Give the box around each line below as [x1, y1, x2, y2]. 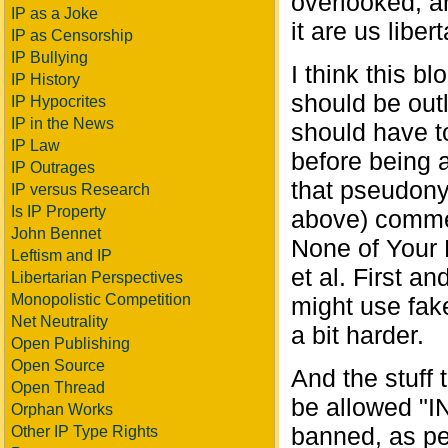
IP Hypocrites [11, 93, 106, 110]
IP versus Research [11, 181, 150, 198]
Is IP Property [11, 203, 106, 220]
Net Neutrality [11, 313, 108, 330]
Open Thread [11, 379, 105, 396]
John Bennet [11, 225, 101, 242]
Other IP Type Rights [11, 423, 158, 440]
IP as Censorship [11, 27, 133, 44]
